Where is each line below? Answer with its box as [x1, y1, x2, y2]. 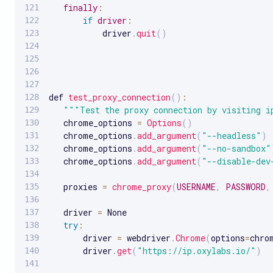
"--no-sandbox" [202, 142, 271, 154]
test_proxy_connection [68, 91, 171, 103]
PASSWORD [225, 180, 266, 193]
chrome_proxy [112, 180, 171, 193]
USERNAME [177, 180, 216, 193]
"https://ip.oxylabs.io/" [137, 244, 256, 257]
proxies [49, 180, 102, 193]
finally [63, 1, 97, 13]
